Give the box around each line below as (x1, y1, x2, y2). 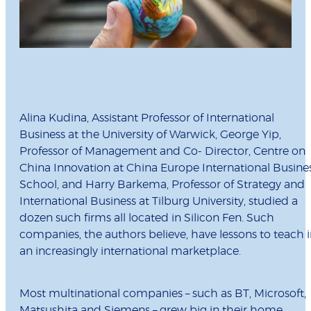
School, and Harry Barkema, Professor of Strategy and (19, 179, 305, 191)
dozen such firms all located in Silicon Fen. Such (19, 212, 274, 224)
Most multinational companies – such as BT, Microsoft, (19, 288, 306, 300)
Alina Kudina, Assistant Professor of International (19, 112, 274, 124)
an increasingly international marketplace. (19, 246, 241, 258)
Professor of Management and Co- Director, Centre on (19, 146, 305, 158)
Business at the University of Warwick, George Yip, (19, 129, 281, 141)
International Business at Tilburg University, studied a (19, 196, 298, 208)
